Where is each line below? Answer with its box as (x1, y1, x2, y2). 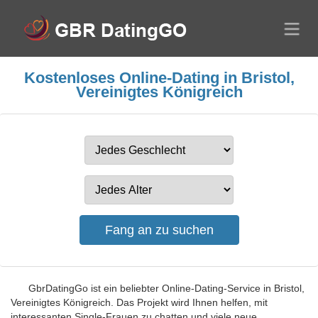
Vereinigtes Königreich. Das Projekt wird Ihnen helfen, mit (11, 297, 268, 308)
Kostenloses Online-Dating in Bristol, (23, 69, 295, 87)
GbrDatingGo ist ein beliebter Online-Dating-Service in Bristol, (28, 283, 305, 294)
